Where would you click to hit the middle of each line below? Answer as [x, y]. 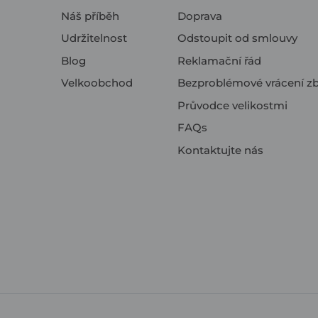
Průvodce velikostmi [233, 105]
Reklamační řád [220, 60]
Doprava [200, 16]
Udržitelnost [94, 38]
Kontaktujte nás [221, 150]
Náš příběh [90, 16]
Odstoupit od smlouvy [238, 38]
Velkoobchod [97, 83]
